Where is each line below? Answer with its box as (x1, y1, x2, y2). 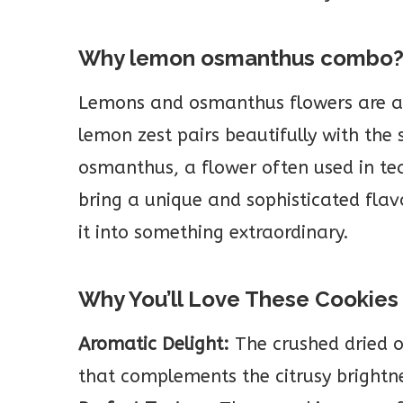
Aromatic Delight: (78, 334, 229, 354)
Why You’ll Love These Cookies (78, 286, 399, 312)
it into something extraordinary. (78, 222, 349, 243)
